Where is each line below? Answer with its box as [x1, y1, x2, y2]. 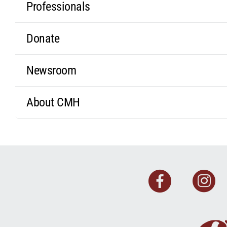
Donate [26, 31, 60, 46]
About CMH [26, 95, 80, 109]
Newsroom [26, 63, 77, 78]
